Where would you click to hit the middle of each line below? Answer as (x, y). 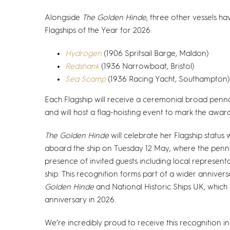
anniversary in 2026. (80, 200)
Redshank (82, 66)
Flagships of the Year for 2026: (98, 31)
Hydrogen (83, 54)
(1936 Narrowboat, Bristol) (147, 66)
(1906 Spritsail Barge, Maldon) (156, 54)
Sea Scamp (85, 79)
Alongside (63, 18)
